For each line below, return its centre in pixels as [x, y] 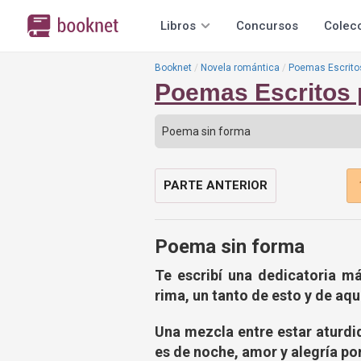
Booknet [173, 68]
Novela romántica [240, 68]
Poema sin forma [230, 247]
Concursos [267, 26]
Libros [178, 26]
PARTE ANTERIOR [216, 185]
